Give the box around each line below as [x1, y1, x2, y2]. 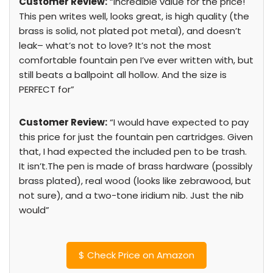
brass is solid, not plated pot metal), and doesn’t [19, 24, 241, 37]
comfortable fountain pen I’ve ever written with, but [19, 54, 253, 66]
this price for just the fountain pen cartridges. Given [19, 130, 253, 143]
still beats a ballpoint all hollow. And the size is [19, 68, 227, 81]
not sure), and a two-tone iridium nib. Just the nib [19, 189, 244, 202]
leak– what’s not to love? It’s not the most [19, 39, 211, 52]
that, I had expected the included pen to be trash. [19, 145, 247, 158]
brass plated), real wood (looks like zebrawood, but [19, 174, 251, 187]
